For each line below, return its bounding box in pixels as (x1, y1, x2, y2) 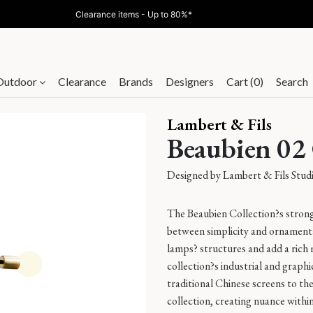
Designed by (167, 168, 223, 182)
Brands (119, 75, 153, 88)
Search (276, 75, 308, 88)
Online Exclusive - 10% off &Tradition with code (34, 8, 219, 20)
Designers (166, 75, 214, 88)
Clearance (58, 75, 106, 88)
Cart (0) (226, 75, 263, 88)
